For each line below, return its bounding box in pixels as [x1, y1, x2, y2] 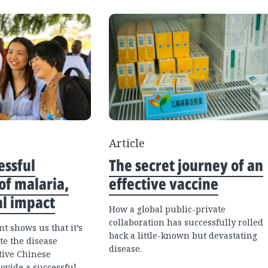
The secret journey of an [109, 154, 263, 176]
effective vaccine [109, 173, 218, 194]
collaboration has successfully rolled [109, 217, 263, 228]
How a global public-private [109, 203, 226, 215]
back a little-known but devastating [109, 230, 257, 241]
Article [109, 136, 145, 150]
